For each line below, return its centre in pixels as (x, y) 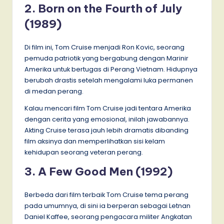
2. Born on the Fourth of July (103, 9)
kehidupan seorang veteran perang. (84, 152)
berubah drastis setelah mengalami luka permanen (109, 80)
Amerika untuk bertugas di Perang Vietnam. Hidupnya (111, 69)
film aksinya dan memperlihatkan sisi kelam (95, 141)
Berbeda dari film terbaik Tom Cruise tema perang (106, 195)
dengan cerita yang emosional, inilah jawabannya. (107, 119)
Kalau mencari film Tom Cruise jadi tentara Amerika (108, 108)
